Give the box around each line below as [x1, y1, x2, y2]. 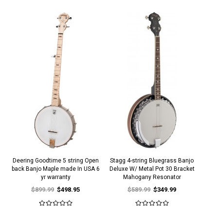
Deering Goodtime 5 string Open [12, 157, 99, 164]
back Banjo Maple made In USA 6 [11, 165, 100, 172]
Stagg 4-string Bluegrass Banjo [110, 157, 194, 164]
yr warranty [40, 174, 71, 181]
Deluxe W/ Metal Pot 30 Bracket [109, 165, 195, 172]
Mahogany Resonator [123, 174, 181, 181]
